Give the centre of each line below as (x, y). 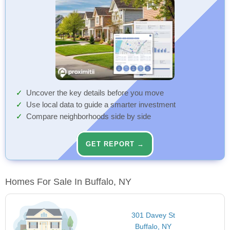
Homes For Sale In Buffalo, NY (68, 182)
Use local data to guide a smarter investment (101, 105)
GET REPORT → (115, 144)
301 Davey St (154, 215)
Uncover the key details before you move (95, 93)
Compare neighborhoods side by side (89, 117)
